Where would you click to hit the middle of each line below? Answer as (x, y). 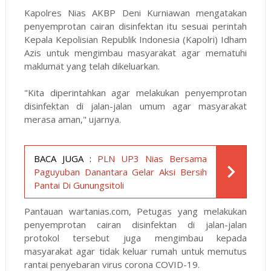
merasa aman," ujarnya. (73, 119)
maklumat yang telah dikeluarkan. (92, 66)
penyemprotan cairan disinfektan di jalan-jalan (135, 225)
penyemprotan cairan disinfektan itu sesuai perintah (135, 26)
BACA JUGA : (62, 159)
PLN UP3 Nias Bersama (152, 159)
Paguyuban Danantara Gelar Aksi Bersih (120, 172)
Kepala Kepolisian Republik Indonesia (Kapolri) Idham (135, 40)
